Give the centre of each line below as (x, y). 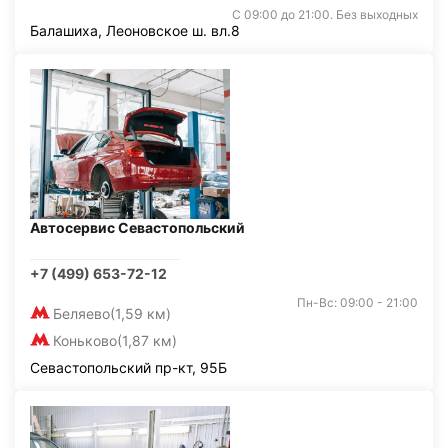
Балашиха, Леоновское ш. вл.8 (135, 30)
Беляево (81, 313)
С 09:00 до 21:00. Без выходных (325, 14)
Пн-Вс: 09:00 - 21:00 (357, 302)
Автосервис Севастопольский (137, 227)
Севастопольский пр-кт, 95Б (128, 367)
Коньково (85, 340)
